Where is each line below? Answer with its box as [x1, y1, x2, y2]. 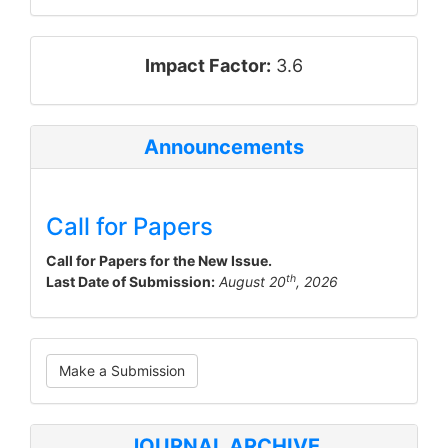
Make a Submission [59, 362, 185, 379]
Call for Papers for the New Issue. [46, 252, 272, 269]
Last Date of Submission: [46, 273, 215, 290]
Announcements [144, 135, 304, 159]
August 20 [219, 273, 286, 290]
